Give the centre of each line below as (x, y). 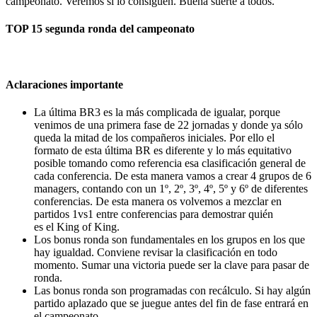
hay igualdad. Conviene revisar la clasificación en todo (156, 253)
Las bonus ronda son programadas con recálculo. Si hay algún (172, 291)
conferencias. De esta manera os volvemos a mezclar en (158, 202)
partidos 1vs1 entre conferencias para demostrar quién (154, 214)
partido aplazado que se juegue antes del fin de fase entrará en (171, 304)
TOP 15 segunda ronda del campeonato (100, 29)
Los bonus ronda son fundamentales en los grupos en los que (169, 240)
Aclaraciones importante (64, 85)
